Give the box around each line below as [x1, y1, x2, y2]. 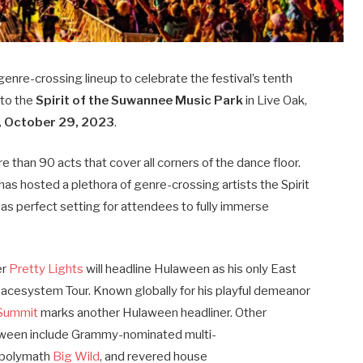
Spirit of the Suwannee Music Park [36, 92, 244, 108]
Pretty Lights [9, 261, 84, 276]
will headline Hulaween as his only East [83, 261, 297, 276]
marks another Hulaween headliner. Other [38, 305, 267, 320]
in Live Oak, [243, 92, 308, 108]
